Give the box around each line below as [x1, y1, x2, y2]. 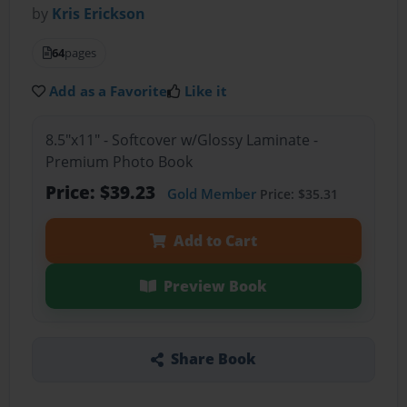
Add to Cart [173, 230, 257, 251]
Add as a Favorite [49, 82, 168, 101]
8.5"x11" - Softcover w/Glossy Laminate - [45, 129, 318, 150]
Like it [184, 82, 228, 101]
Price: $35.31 [255, 184, 338, 203]
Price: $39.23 [45, 179, 160, 204]
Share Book [170, 349, 256, 370]
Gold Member [166, 184, 256, 203]
